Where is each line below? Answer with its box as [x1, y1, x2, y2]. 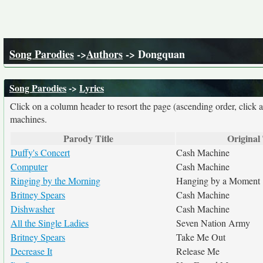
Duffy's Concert [11, 146, 70, 159]
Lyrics [79, 81, 104, 95]
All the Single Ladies [11, 217, 89, 229]
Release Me [176, 245, 220, 257]
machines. [10, 113, 47, 125]
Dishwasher [11, 203, 55, 215]
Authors [86, 46, 123, 62]
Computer [11, 160, 48, 173]
